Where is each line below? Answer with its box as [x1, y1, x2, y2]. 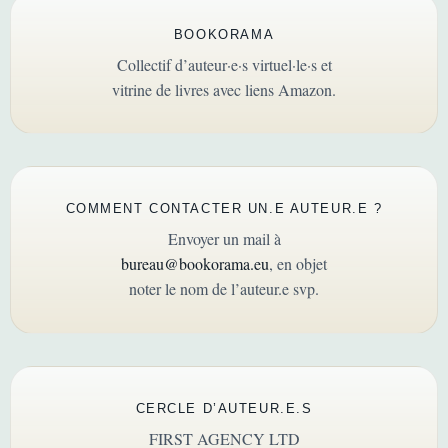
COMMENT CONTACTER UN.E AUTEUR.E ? [65, 201, 383, 217]
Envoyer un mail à [167, 228, 281, 250]
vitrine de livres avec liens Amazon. [112, 78, 336, 100]
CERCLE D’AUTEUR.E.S [135, 400, 313, 416]
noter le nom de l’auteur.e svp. [129, 278, 319, 300]
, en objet [269, 253, 327, 275]
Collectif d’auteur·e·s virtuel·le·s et [116, 53, 332, 75]
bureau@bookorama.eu [121, 253, 269, 275]
